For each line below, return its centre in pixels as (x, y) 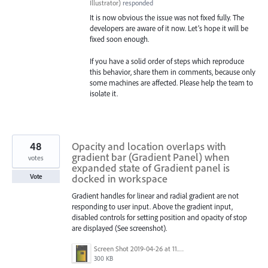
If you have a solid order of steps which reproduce (167, 61)
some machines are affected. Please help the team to (171, 82)
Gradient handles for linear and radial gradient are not (155, 195)
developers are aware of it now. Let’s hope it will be (169, 28)
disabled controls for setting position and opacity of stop (159, 217)
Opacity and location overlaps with (149, 146)
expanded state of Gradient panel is (151, 167)
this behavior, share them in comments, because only (173, 71)
